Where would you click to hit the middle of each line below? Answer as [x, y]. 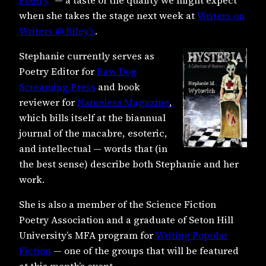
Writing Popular [192, 235]
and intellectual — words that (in [93, 149]
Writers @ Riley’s [57, 31]
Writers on [221, 15]
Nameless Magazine [123, 102]
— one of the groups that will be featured [145, 251]
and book [118, 87]
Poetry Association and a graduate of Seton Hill [126, 220]
